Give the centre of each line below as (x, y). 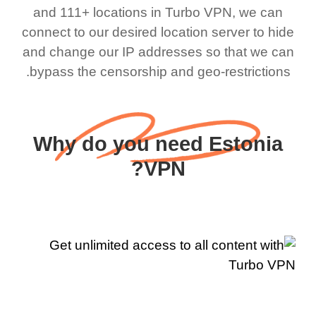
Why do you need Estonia (162, 144)
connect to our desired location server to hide (162, 32)
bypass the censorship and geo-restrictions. (163, 71)
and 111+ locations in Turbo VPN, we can (162, 12)
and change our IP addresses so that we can (162, 51)
